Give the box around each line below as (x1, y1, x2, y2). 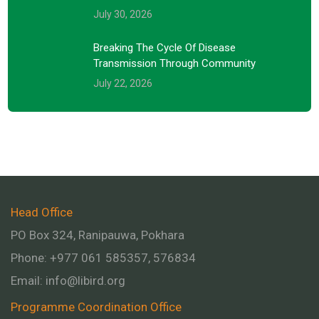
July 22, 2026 (93, 77, 153, 89)
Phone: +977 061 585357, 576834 (11, 250, 196, 265)
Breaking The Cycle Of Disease (93, 41, 236, 54)
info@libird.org (46, 273, 125, 288)
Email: (11, 273, 46, 288)
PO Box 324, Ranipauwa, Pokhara (11, 227, 184, 242)
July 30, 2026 (93, 8, 153, 20)
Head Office (11, 204, 73, 219)
